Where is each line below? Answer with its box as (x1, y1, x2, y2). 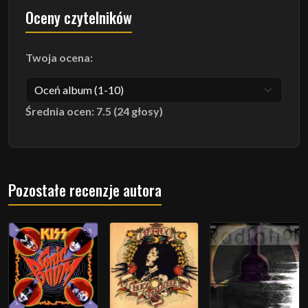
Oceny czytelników (25, 5, 132, 28)
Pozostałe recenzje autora (8, 178, 162, 201)
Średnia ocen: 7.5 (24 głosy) (25, 104, 163, 118)
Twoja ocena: (25, 50, 93, 64)
